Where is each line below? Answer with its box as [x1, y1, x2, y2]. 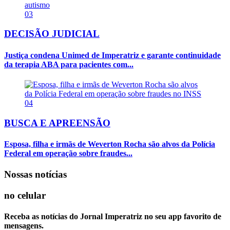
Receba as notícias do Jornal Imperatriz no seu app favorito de [4, 212, 221, 221]
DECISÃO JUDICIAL [4, 28, 100, 40]
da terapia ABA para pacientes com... [4, 60, 133, 69]
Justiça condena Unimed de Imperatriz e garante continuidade [4, 50, 221, 60]
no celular [4, 189, 46, 201]
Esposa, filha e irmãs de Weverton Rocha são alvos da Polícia [4, 139, 215, 148]
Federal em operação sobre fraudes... [4, 148, 132, 158]
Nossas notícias [4, 169, 67, 180]
